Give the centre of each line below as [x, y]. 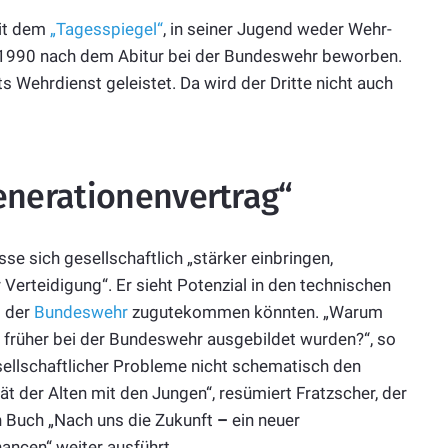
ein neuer [264, 419]
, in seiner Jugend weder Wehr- [277, 29]
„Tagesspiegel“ [106, 29]
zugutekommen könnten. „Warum [255, 311]
